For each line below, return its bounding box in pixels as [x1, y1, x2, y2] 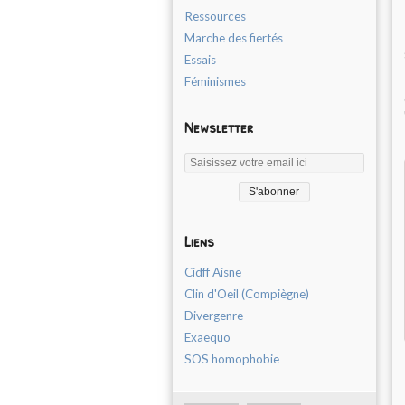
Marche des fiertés [184, 31, 283, 45]
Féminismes [184, 74, 246, 89]
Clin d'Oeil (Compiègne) [184, 287, 309, 301]
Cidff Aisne [184, 265, 241, 279]
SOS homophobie [184, 352, 279, 366]
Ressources [184, 9, 246, 24]
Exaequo [184, 330, 231, 344]
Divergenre [184, 308, 243, 323]
